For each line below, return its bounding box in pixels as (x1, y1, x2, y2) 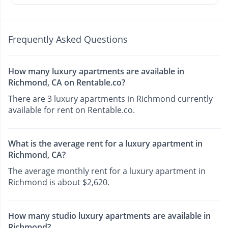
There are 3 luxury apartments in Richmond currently (8, 93, 213, 104)
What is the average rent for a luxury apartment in (8, 137, 203, 149)
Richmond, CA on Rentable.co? (8, 76, 125, 88)
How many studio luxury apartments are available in (8, 210, 211, 222)
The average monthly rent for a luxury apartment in (8, 165, 206, 177)
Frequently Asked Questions (8, 33, 128, 46)
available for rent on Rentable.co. (8, 104, 135, 116)
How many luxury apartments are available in (8, 65, 184, 77)
